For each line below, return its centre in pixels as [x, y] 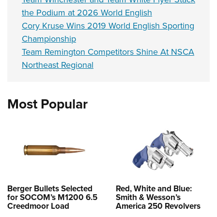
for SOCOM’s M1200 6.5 [52, 197]
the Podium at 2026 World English [87, 13]
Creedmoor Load [38, 206]
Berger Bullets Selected [50, 188]
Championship [49, 39]
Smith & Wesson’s [148, 197]
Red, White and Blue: [154, 188]
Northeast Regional [58, 65]
